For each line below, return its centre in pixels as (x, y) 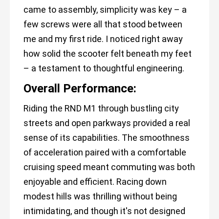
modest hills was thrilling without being (100, 196)
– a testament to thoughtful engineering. (104, 68)
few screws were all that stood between (103, 24)
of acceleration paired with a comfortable (105, 152)
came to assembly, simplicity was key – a (105, 10)
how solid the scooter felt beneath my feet (108, 54)
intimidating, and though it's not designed (104, 211)
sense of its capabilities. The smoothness (107, 138)
